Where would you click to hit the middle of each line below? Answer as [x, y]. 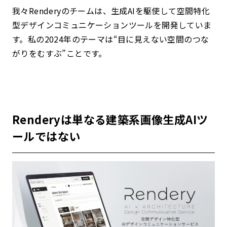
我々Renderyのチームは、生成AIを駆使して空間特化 [111, 11]
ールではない [46, 136]
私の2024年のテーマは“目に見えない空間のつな [118, 39]
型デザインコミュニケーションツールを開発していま [112, 25]
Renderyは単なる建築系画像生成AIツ [110, 119]
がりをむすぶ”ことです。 [60, 53]
